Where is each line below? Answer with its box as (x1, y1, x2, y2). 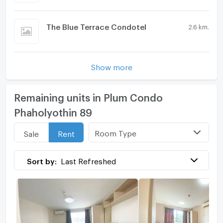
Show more (91, 62, 132, 69)
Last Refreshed (61, 157, 116, 163)
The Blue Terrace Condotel (46, 22, 146, 28)
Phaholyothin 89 (13, 107, 92, 115)
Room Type (95, 129, 137, 135)
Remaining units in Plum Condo (13, 92, 163, 100)
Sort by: (27, 157, 57, 163)
